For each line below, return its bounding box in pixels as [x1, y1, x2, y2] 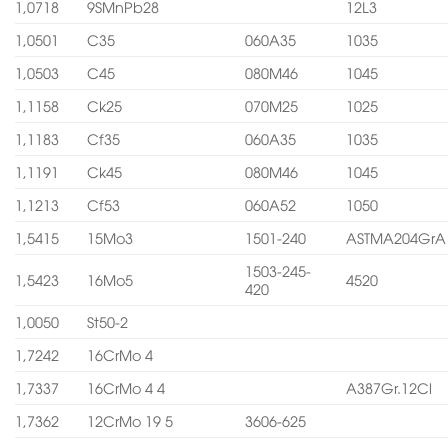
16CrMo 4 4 [87, 378, 166, 398]
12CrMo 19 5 [87, 411, 174, 431]
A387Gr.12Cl [346, 378, 433, 398]
